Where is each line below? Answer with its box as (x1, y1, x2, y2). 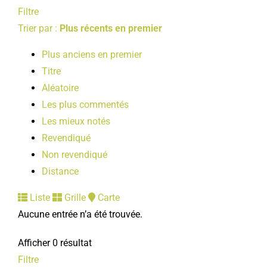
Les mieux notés (42, 116, 110, 127)
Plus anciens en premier (42, 49, 142, 60)
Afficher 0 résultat (18, 237, 92, 249)
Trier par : (18, 23, 60, 34)
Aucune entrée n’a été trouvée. (18, 209, 142, 220)
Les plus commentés (42, 99, 129, 110)
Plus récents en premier (60, 23, 162, 34)
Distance (42, 166, 79, 177)
